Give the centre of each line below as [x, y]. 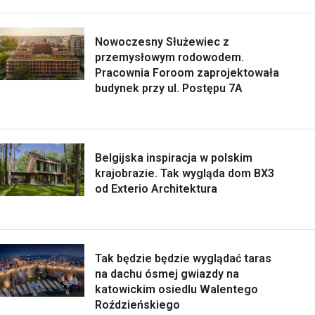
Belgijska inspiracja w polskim [174, 158]
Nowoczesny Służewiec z [162, 42]
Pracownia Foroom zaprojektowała [187, 73]
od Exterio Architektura [156, 189]
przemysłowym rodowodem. [169, 58]
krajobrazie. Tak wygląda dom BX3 [185, 174]
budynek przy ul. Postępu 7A [169, 89]
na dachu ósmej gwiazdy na [167, 274]
